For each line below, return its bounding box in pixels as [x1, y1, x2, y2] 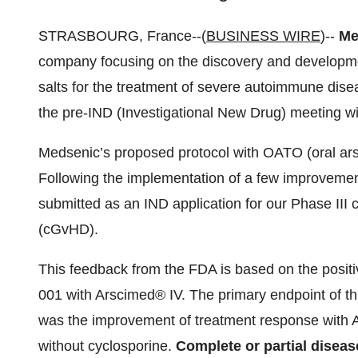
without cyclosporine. [38, 338, 176, 354]
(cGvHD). [38, 221, 98, 237]
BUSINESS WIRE [206, 28, 320, 44]
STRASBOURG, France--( [38, 28, 206, 44]
